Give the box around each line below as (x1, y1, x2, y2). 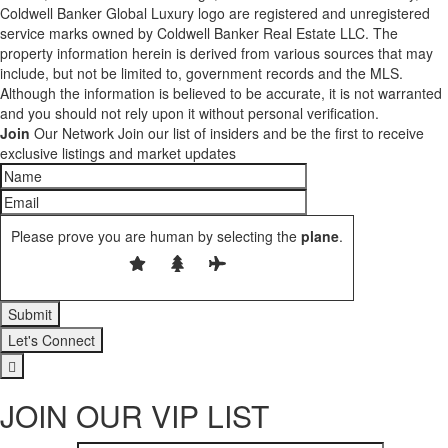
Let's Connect (8, 330, 95, 351)
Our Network (30, 123, 114, 144)
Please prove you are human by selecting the (11, 226, 297, 247)
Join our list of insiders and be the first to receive (118, 123, 424, 144)
